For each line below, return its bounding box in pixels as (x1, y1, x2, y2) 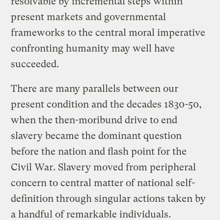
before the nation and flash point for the (11, 145, 187, 157)
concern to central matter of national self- (11, 177, 195, 189)
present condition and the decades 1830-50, (11, 98, 202, 110)
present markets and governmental (11, 11, 166, 23)
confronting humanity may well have (11, 42, 175, 54)
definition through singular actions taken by (11, 192, 206, 204)
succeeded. (11, 58, 59, 70)
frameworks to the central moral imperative (11, 27, 206, 38)
